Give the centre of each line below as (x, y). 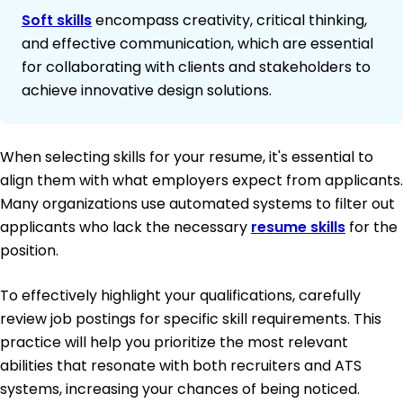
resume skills (298, 228)
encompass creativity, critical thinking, (229, 21)
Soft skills (57, 21)
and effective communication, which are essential (197, 44)
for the (372, 228)
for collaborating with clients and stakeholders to (196, 67)
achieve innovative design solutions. (147, 91)
